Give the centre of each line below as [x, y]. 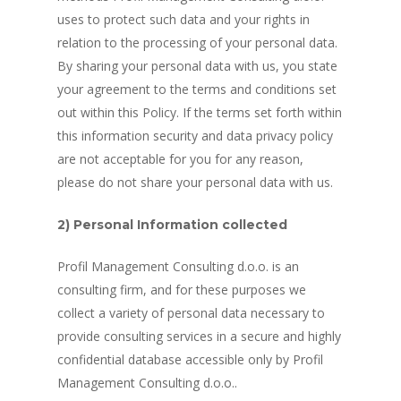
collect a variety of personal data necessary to [191, 313]
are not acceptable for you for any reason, [180, 159]
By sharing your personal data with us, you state [197, 66]
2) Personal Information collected [172, 225]
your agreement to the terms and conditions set [197, 89]
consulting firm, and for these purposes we [182, 290]
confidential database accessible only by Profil [190, 359]
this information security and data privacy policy [195, 136]
